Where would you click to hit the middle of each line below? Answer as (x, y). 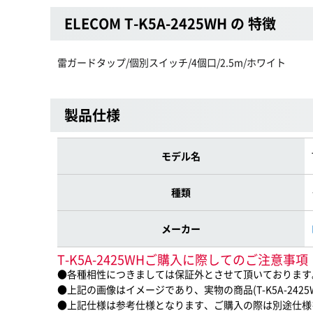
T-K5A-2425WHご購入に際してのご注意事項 (183, 260)
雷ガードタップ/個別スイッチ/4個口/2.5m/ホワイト (172, 62)
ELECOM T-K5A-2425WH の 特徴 (170, 23)
